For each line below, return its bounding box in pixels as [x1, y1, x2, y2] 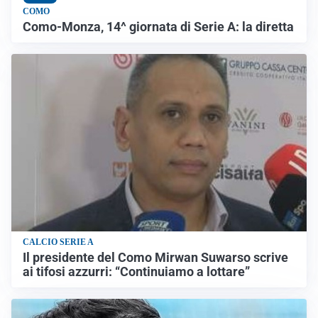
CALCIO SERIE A [23, 236, 94, 247]
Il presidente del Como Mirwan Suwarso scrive [23, 250, 288, 265]
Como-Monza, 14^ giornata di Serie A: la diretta [23, 20, 294, 35]
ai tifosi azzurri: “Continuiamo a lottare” [23, 264, 250, 279]
